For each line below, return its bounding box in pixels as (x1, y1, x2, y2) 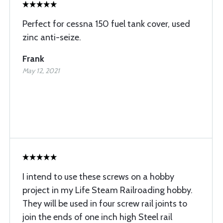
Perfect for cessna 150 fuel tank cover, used (22, 18, 190, 29)
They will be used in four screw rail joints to (22, 198, 187, 209)
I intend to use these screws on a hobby (22, 171, 174, 182)
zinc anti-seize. (22, 32, 81, 43)
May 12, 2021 (22, 66, 60, 75)
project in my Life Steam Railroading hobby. (22, 185, 193, 196)
